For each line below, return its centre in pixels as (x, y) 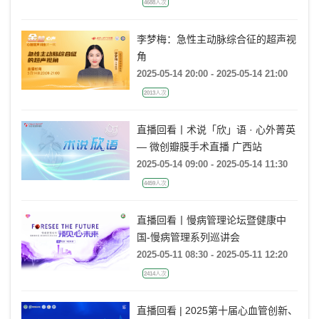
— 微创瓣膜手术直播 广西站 (199, 147)
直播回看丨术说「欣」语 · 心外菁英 (216, 130)
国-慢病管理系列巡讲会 (188, 237)
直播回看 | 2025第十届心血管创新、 (217, 311)
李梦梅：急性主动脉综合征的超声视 (216, 40)
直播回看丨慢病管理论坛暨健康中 (211, 220)
